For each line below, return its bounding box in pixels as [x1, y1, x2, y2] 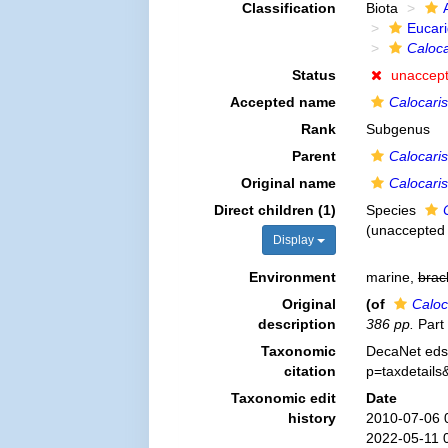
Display [272, 233, 317, 247]
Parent [291, 148, 336, 164]
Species [365, 202, 420, 218]
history [287, 410, 336, 426]
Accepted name [229, 94, 336, 110]
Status [291, 67, 336, 83]
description [257, 316, 336, 332]
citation [283, 363, 336, 379]
